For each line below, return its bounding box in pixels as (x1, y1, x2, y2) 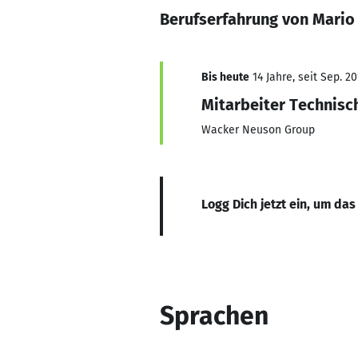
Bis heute (201, 70, 249, 84)
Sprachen (160, 300, 268, 331)
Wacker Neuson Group (201, 123, 315, 137)
